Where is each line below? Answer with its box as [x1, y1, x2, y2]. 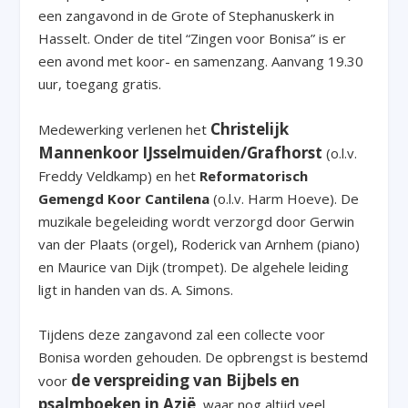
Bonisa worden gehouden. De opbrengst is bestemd [38, 348, 369, 367]
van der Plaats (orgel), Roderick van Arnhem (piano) [38, 235, 361, 254]
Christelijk [210, 118, 290, 140]
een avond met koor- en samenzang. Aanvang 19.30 [38, 52, 364, 71]
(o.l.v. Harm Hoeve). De [209, 189, 360, 209]
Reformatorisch [199, 167, 309, 186]
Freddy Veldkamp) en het [38, 167, 200, 186]
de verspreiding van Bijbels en [71, 370, 301, 392]
